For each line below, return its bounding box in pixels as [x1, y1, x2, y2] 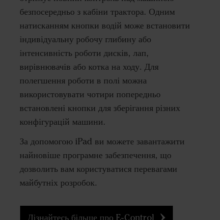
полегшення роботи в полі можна [20, 75, 147, 86]
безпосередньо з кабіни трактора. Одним [20, 6, 175, 17]
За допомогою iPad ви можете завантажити [20, 136, 185, 147]
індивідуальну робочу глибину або [20, 33, 151, 45]
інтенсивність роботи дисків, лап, [20, 47, 149, 58]
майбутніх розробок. [20, 177, 97, 189]
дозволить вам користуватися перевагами [20, 164, 177, 175]
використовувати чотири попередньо [20, 88, 161, 100]
